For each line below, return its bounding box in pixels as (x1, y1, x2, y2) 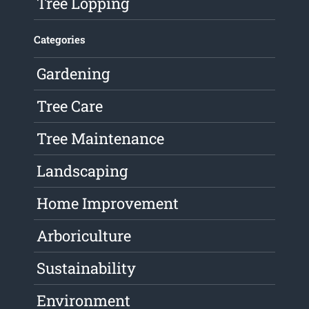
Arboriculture (37, 226, 132, 246)
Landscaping (37, 161, 128, 181)
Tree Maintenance (37, 128, 165, 149)
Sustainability (37, 258, 137, 279)
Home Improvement (37, 193, 179, 214)
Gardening (37, 63, 110, 84)
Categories (34, 32, 86, 47)
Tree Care (37, 96, 103, 117)
